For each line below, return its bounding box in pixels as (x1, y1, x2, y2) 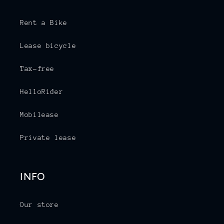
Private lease (20, 133, 76, 142)
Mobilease (20, 110, 59, 119)
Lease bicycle (20, 41, 76, 50)
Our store (20, 200, 59, 209)
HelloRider (20, 87, 63, 96)
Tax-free (20, 64, 55, 73)
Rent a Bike (20, 18, 67, 27)
